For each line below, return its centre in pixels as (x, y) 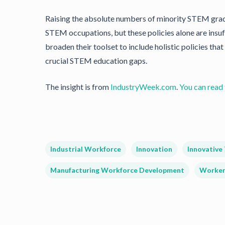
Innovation (154, 149)
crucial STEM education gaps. (96, 61)
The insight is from (78, 87)
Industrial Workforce (86, 149)
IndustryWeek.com (143, 87)
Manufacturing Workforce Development (117, 170)
